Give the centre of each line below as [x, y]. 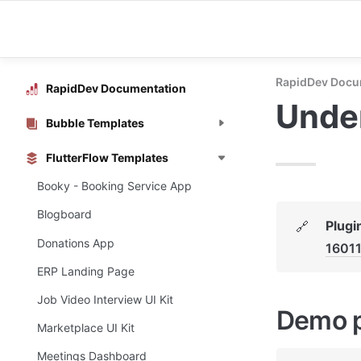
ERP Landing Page [86, 271]
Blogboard [64, 214]
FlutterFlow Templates [107, 157]
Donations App [76, 243]
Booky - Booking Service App [114, 186]
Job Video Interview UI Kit [105, 299]
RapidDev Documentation [116, 88]
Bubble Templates [95, 122]
